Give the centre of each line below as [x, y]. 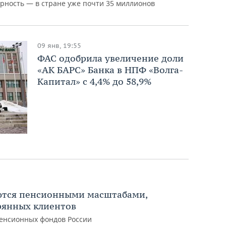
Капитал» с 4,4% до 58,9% [94, 81]
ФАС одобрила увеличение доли [110, 58]
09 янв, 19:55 [59, 45]
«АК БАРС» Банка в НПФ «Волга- [110, 70]
